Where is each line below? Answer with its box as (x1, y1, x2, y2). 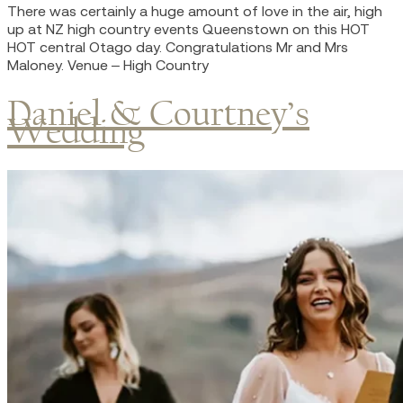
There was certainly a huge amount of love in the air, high (7, 3, 382, 20)
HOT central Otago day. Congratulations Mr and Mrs (7, 39, 348, 56)
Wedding (7, 109, 145, 152)
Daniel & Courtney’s (7, 91, 309, 134)
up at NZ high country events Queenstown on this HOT (7, 21, 370, 38)
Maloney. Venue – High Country (7, 57, 209, 74)
